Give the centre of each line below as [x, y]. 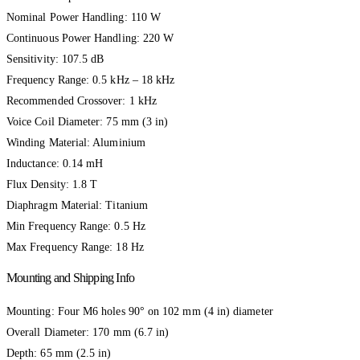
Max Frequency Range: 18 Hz [75, 247]
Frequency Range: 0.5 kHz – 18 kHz [91, 80]
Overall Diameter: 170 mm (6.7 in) [88, 332]
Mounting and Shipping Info [71, 277]
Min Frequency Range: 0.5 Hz [76, 226]
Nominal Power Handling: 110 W [84, 17]
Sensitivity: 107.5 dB [55, 59]
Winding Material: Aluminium [76, 142]
